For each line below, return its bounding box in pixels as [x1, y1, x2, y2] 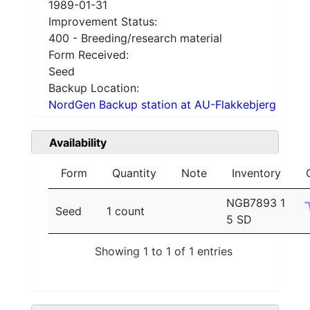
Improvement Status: [48, 15, 157, 29]
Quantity [112, 166, 156, 181]
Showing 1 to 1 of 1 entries [95, 244, 232, 258]
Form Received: [48, 48, 129, 62]
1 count [107, 204, 145, 219]
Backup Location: [48, 81, 139, 95]
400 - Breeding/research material [48, 31, 222, 46]
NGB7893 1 [226, 196, 285, 210]
